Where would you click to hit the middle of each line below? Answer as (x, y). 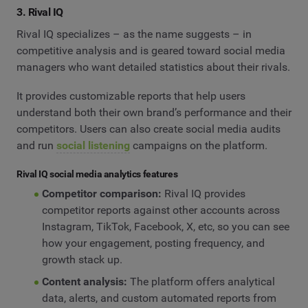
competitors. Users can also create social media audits (148, 129)
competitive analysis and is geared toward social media (151, 50)
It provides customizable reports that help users (131, 96)
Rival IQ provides (205, 193)
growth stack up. (82, 259)
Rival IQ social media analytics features (97, 174)
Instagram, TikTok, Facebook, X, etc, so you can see (165, 226)
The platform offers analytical (201, 281)
